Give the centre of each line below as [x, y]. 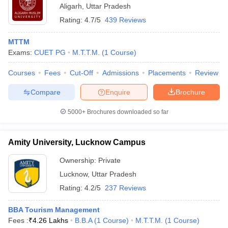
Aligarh [71, 6]
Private [109, 160]
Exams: [21, 52]
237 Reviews [125, 188]
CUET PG [50, 52]
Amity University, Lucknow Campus [77, 142]
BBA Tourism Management [54, 210]
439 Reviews [125, 20]
